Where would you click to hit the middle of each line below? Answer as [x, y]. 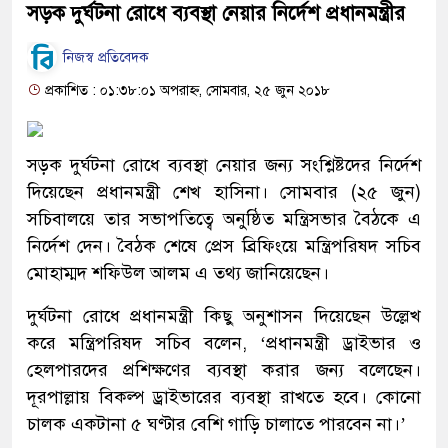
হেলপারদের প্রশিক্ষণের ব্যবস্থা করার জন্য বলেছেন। [224, 369]
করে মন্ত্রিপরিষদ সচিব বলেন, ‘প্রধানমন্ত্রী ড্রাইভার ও [224, 342]
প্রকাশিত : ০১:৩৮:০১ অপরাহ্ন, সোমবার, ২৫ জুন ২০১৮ [185, 90]
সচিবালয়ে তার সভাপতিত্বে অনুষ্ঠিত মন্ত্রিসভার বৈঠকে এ [224, 218]
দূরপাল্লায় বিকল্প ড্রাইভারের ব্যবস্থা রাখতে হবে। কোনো [224, 396]
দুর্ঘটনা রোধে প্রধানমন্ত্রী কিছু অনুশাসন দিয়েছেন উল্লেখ [224, 315]
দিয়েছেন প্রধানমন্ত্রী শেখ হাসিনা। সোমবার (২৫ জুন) [224, 191]
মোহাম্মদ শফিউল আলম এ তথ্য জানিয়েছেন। [178, 272]
